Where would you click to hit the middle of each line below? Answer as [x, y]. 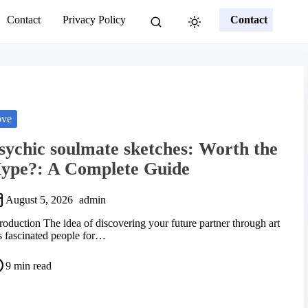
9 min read [28, 266]
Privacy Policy [95, 20]
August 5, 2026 [39, 200]
